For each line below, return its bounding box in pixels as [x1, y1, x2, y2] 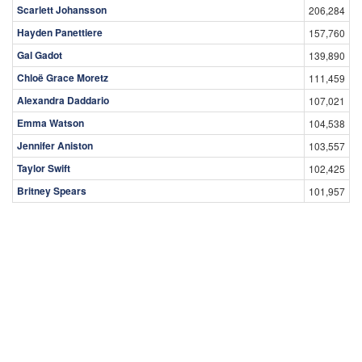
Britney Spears [17, 183, 86, 199]
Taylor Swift [17, 161, 70, 176]
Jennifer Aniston [17, 138, 93, 154]
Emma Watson [17, 116, 84, 131]
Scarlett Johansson [17, 2, 107, 18]
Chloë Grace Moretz [17, 70, 108, 86]
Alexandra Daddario [17, 93, 109, 108]
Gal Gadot [17, 48, 62, 63]
